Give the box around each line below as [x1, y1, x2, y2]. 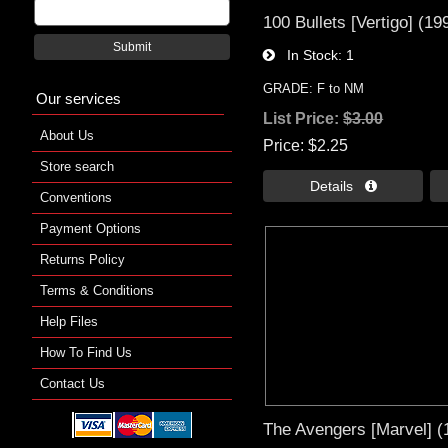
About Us [40, 127, 94, 143]
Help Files [40, 313, 98, 329]
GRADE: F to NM [263, 80, 365, 96]
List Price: [263, 109, 344, 127]
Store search [40, 158, 114, 174]
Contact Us [40, 375, 105, 391]
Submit [113, 40, 151, 53]
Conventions [40, 189, 112, 205]
